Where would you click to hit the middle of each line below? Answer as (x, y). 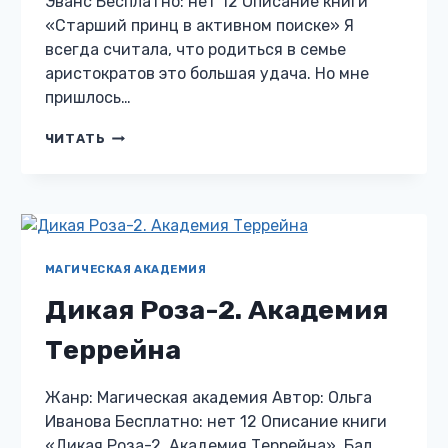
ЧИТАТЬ (75, 139)
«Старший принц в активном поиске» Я (199, 26)
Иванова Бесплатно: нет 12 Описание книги (215, 421)
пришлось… (87, 98)
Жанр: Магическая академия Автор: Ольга (208, 397)
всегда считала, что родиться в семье (195, 50)
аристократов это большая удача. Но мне (208, 74)
